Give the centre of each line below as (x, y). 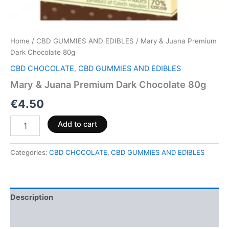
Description (32, 198)
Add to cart (77, 124)
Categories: (30, 152)
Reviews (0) (32, 217)
